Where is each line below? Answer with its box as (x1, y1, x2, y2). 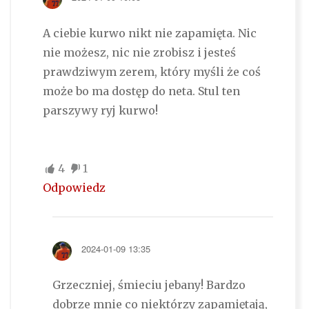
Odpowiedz (42, 181, 106, 195)
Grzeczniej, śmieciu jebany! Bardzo (52, 278, 246, 292)
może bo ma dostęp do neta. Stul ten (42, 84, 240, 99)
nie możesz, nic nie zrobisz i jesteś (42, 46, 236, 60)
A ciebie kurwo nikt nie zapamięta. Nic (42, 26, 257, 41)
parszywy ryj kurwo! (42, 103, 158, 118)
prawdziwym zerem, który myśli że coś (42, 65, 261, 79)
